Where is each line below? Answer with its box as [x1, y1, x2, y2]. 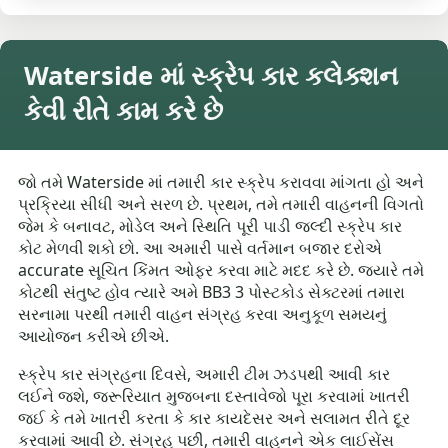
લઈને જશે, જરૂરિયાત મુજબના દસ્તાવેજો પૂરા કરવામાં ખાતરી [18, 385, 411, 408]
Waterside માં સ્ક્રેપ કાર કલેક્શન [24, 58, 398, 94]
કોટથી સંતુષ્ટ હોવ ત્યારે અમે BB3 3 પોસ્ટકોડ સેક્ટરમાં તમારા [18, 281, 406, 304]
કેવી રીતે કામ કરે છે [24, 93, 223, 129]
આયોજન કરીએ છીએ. [18, 325, 170, 348]
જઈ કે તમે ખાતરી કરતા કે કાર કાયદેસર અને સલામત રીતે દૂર [18, 407, 411, 430]
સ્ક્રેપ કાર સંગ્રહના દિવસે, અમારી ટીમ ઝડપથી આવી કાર [18, 363, 391, 386]
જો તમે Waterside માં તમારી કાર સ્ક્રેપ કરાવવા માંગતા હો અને [18, 171, 425, 194]
